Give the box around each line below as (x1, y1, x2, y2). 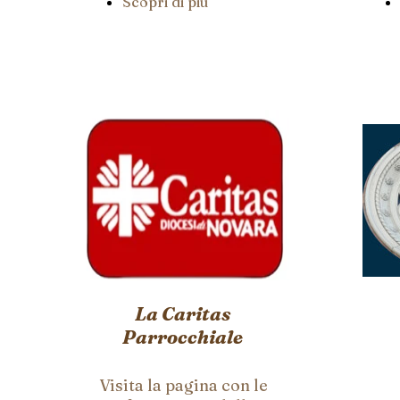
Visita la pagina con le (98, 375, 268, 396)
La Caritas (134, 302, 230, 325)
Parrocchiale (121, 325, 243, 348)
